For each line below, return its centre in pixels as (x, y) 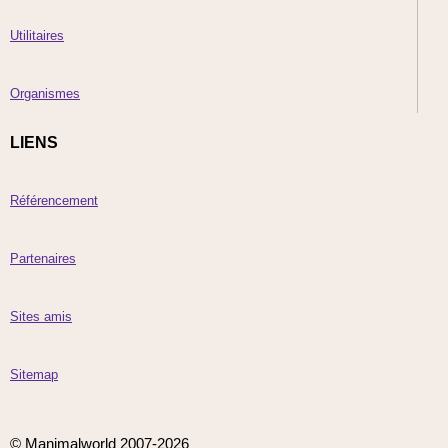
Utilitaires (37, 35)
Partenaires (43, 258)
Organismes (45, 93)
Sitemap (34, 374)
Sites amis (41, 316)
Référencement (54, 200)
